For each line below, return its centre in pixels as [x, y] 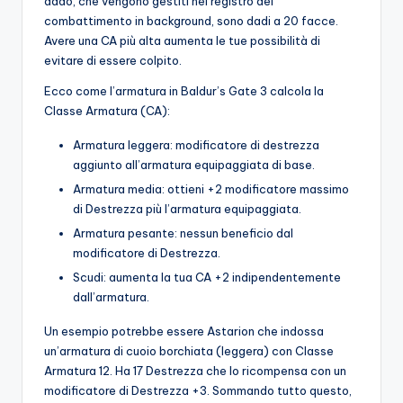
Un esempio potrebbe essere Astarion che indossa [184, 331]
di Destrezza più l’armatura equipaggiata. [187, 209]
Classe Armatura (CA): [107, 111]
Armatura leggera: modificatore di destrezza [196, 145]
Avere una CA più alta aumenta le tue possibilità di [182, 41]
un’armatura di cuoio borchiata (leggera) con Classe [189, 351]
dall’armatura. [111, 297]
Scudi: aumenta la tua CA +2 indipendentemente [207, 278]
